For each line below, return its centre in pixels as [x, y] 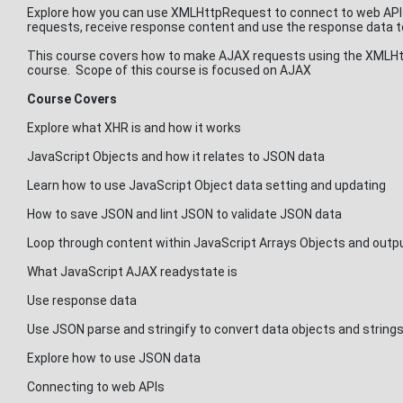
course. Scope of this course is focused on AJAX [170, 70]
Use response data [82, 300]
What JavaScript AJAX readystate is [132, 272]
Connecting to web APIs [96, 387]
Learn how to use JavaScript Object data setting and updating [206, 185]
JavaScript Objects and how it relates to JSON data [176, 157]
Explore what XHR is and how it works [134, 128]
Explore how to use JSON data [114, 358]
